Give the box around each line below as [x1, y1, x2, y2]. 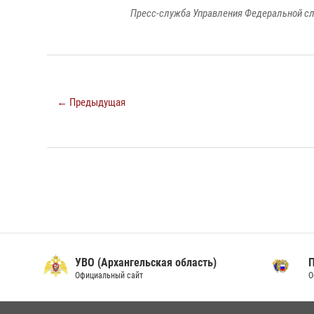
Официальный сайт [74, 271, 143, 281]
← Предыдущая [57, 96, 125, 109]
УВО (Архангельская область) [74, 256, 217, 270]
